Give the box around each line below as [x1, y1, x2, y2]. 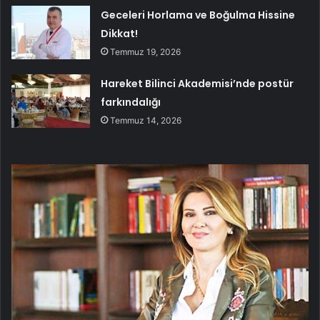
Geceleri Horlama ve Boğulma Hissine [101, 8, 296, 23]
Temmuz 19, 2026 [110, 46, 181, 58]
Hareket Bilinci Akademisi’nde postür [101, 76, 294, 91]
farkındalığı [101, 95, 161, 110]
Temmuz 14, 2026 [110, 115, 182, 126]
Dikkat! [101, 26, 139, 41]
